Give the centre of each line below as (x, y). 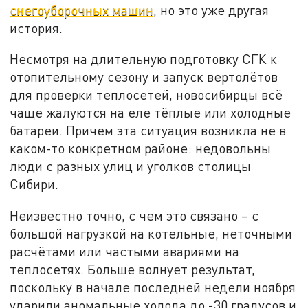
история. (36, 27)
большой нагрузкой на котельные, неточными (151, 234)
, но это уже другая (211, 10)
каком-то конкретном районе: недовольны (141, 148)
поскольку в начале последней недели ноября (153, 287)
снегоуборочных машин (82, 10)
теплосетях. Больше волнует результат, (133, 269)
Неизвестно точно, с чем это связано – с (134, 216)
